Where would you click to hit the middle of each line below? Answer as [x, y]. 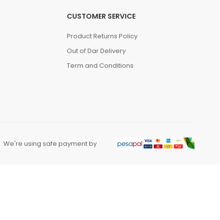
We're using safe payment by [50, 143]
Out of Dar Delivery [96, 51]
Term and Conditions [100, 66]
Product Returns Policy [102, 36]
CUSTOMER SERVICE [101, 16]
